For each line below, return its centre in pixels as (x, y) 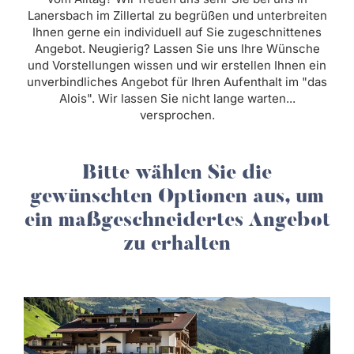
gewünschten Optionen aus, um (177, 198)
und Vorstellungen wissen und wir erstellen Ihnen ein (177, 65)
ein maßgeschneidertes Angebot (177, 222)
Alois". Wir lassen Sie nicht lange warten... (177, 98)
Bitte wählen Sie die (177, 174)
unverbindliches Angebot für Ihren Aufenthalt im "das (177, 82)
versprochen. (177, 115)
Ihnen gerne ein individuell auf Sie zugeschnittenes (177, 32)
